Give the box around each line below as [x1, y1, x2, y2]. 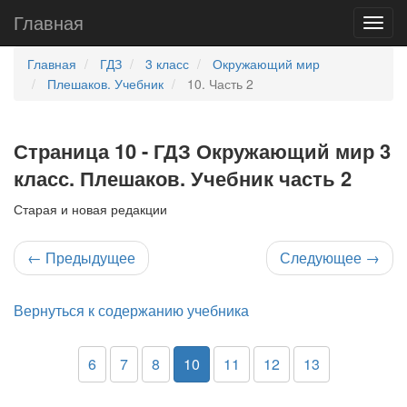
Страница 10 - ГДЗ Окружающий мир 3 [14, 136, 391, 165]
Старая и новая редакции [14, 200, 167, 218]
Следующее [280, 247, 365, 268]
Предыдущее [42, 247, 135, 268]
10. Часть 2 [187, 74, 253, 93]
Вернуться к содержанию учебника [14, 300, 249, 321]
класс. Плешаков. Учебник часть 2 [14, 164, 352, 193]
